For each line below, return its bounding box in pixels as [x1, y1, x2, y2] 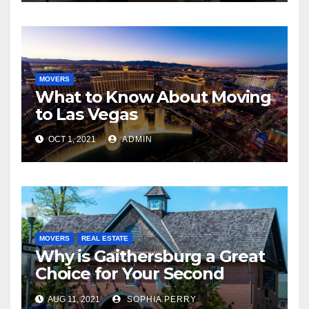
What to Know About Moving [35, 86, 271, 107]
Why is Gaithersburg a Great [35, 246, 265, 266]
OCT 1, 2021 [46, 134, 96, 144]
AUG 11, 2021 [46, 294, 100, 304]
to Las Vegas [35, 103, 137, 124]
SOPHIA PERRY [124, 294, 197, 304]
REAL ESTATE [81, 234, 128, 242]
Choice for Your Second [35, 263, 224, 283]
